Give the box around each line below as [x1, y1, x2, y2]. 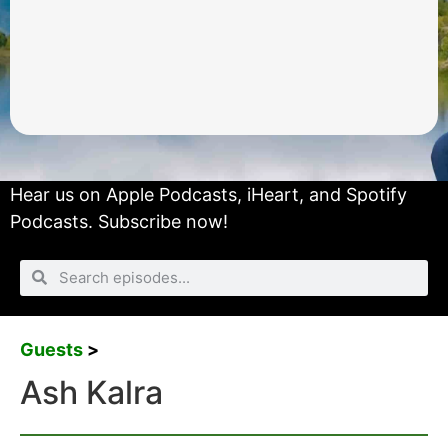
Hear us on [10, 184, 106, 206]
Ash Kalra [20, 373, 163, 413]
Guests [20, 338, 83, 360]
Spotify [346, 184, 407, 206]
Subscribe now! [98, 211, 228, 233]
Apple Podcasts [106, 184, 237, 206]
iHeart [247, 184, 299, 206]
